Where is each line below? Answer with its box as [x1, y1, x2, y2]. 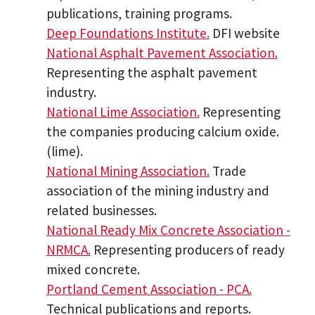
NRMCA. [46, 241, 91, 259]
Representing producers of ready [90, 241, 285, 259]
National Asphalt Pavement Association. [46, 44, 278, 62]
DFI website [209, 25, 280, 42]
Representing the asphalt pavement [46, 64, 257, 82]
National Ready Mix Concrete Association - [46, 221, 290, 239]
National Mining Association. [46, 162, 210, 180]
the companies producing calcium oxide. [46, 123, 279, 141]
